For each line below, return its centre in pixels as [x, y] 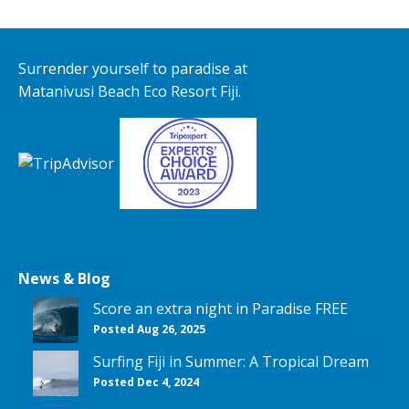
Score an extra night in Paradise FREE [220, 309]
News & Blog [64, 278]
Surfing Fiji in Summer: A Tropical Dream [231, 362]
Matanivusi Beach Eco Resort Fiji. [130, 91]
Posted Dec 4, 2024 [146, 382]
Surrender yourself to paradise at [133, 68]
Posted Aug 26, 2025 [149, 329]
